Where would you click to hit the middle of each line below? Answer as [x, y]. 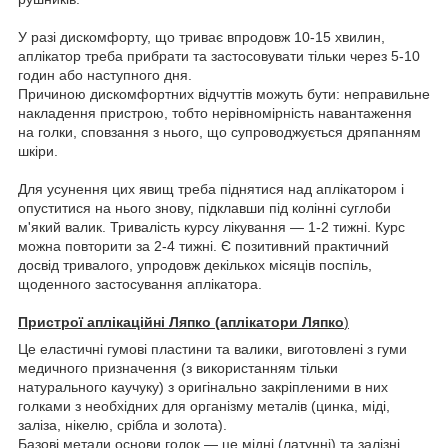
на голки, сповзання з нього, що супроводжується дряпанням [219, 131]
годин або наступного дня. [105, 74]
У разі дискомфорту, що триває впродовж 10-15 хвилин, [201, 36]
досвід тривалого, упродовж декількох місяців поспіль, [195, 264]
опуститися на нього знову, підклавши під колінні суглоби [204, 207]
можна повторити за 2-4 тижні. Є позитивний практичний [203, 245]
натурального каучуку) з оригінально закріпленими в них [203, 386]
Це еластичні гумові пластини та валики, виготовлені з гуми [212, 348]
